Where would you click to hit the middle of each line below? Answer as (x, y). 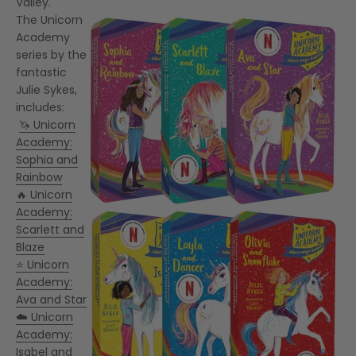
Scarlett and (50, 229)
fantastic (41, 72)
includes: (43, 107)
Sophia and (47, 159)
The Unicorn (49, 19)
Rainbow (39, 177)
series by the (51, 54)
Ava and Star (51, 299)
